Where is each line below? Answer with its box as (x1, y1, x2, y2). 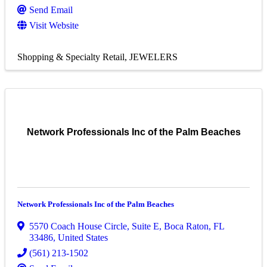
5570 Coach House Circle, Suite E (29, 221, 159, 232)
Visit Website (29, 20, 79, 31)
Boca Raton (164, 221, 209, 232)
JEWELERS (129, 52, 178, 63)
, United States (53, 232, 108, 243)
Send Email (29, 5, 73, 15)
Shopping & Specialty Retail (17, 52, 125, 63)
